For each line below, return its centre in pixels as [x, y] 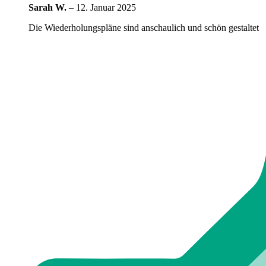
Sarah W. [49, 8]
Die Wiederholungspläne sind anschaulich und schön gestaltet [144, 28]
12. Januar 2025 [106, 8]
